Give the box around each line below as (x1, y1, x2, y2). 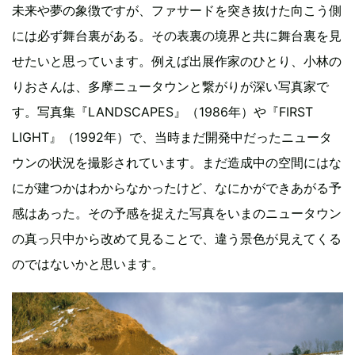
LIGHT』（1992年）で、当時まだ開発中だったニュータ (12, 128, 332, 145)
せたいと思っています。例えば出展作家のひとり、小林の (12, 52, 342, 69)
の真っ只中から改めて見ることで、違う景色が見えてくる (12, 230, 342, 246)
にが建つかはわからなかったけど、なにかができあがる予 (12, 179, 342, 196)
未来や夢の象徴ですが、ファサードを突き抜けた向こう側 (12, 2, 342, 18)
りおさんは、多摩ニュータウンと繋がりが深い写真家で (12, 78, 329, 94)
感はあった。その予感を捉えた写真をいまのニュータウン (12, 204, 342, 221)
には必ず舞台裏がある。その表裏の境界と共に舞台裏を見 (12, 27, 342, 44)
